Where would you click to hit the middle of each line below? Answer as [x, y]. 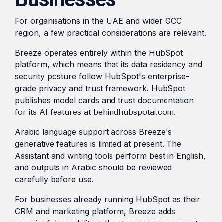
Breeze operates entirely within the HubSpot [99, 52]
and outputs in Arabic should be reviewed [93, 167]
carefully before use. [54, 179]
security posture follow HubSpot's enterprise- [102, 76]
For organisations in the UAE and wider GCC [98, 21]
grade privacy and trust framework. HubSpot [100, 88]
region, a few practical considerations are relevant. [111, 32]
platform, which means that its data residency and [109, 64]
